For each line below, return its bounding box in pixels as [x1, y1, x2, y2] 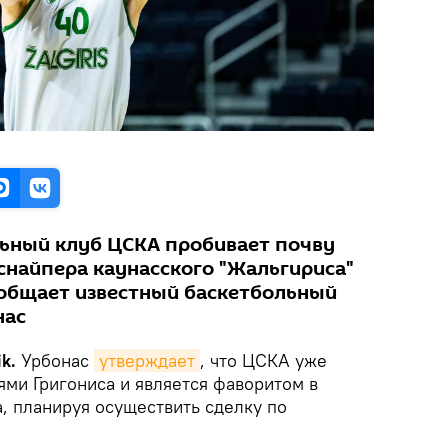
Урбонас [16, 349, 94, 373]
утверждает [99, 349, 195, 373]
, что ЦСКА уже [200, 349, 327, 373]
